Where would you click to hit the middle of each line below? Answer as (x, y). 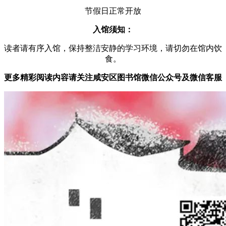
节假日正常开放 (113, 11)
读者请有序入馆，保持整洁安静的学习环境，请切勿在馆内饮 (113, 48)
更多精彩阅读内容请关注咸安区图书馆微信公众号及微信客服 (113, 78)
